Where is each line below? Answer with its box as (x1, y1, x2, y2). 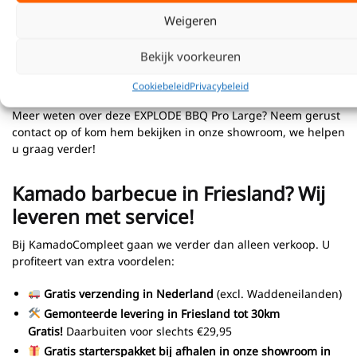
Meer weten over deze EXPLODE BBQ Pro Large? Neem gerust (12, 107, 340, 123)
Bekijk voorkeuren (140, 48, 241, 65)
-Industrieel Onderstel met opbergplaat (12, 41, 225, 57)
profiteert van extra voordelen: (12, 253, 175, 269)
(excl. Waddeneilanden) (213, 285, 342, 301)
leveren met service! (12, 202, 194, 229)
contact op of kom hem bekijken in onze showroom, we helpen (12, 124, 345, 139)
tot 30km (233, 305, 280, 321)
